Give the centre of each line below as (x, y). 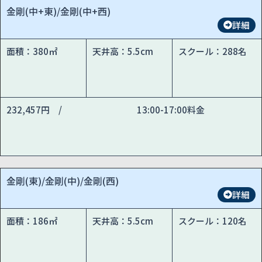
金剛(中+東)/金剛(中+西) (58, 11)
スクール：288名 (213, 51)
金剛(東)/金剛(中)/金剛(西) (63, 180)
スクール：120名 (213, 220)
